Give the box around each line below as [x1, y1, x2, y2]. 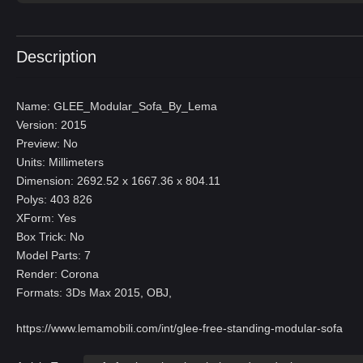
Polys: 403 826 [16, 193, 92, 206]
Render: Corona [16, 267, 99, 280]
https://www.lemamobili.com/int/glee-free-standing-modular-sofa [16, 322, 343, 335]
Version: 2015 [16, 118, 87, 131]
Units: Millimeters [16, 156, 104, 169]
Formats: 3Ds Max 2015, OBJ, [16, 286, 172, 299]
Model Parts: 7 [16, 249, 91, 262]
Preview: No [16, 137, 78, 150]
